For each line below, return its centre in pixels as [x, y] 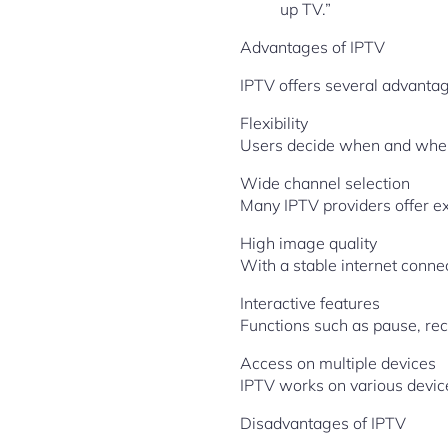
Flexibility [274, 123]
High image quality [308, 243]
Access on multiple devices [338, 363]
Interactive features [310, 303]
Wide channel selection [325, 183]
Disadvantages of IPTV [323, 423]
